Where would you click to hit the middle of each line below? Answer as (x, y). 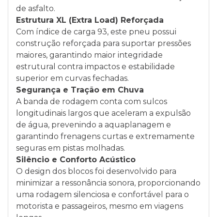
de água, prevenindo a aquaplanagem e (93, 125)
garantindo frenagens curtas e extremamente (105, 136)
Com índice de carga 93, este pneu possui (96, 32)
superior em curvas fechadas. (72, 78)
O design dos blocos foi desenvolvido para (96, 171)
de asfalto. (36, 8)
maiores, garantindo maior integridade (89, 55)
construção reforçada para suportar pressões (103, 43)
